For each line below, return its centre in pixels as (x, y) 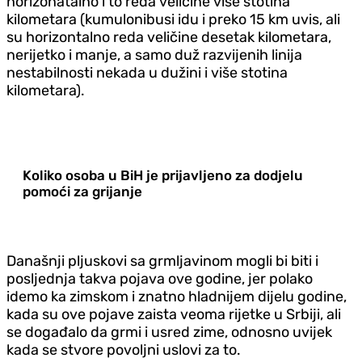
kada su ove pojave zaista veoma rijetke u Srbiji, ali (174, 314)
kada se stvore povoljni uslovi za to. (124, 349)
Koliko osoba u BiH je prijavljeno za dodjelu (163, 175)
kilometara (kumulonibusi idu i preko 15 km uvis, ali (173, 19)
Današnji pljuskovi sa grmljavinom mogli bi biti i (162, 261)
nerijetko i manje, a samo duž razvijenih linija (154, 55)
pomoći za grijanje (82, 191)
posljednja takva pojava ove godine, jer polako (160, 278)
